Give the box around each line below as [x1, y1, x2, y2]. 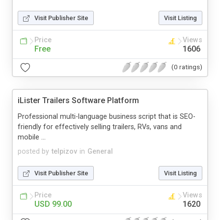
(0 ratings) [171, 63, 202, 71]
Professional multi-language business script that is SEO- [18, 112, 195, 121]
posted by [18, 147, 49, 156]
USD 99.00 [34, 199, 72, 209]
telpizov [52, 147, 77, 156]
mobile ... [18, 133, 46, 141]
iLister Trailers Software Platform [18, 95, 139, 105]
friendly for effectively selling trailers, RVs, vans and [18, 122, 182, 131]
